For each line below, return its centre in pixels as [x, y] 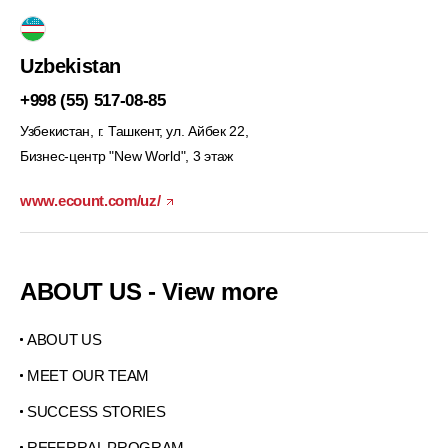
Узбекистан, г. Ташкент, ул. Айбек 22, [134, 131]
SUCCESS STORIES [96, 411]
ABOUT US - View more [149, 291]
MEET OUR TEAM [88, 375]
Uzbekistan [70, 66]
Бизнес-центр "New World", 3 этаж [127, 156]
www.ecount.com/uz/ [90, 200]
